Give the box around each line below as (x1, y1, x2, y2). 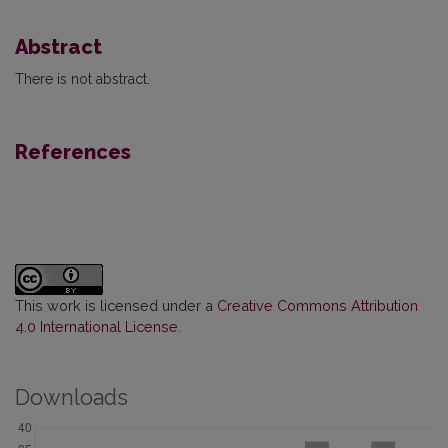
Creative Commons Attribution (217, 297, 418, 314)
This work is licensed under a (15, 297, 217, 314)
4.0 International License (15, 318, 178, 335)
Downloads (15, 385, 128, 410)
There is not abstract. (15, 71, 150, 87)
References (15, 140, 131, 164)
